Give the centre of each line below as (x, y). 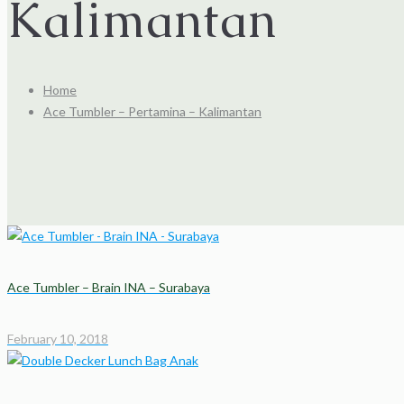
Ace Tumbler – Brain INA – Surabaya (109, 287)
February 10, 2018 (58, 338)
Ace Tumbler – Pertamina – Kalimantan (152, 112)
